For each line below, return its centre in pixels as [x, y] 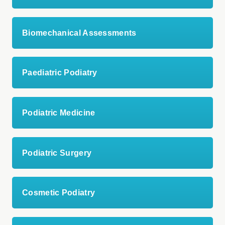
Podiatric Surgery [57, 153]
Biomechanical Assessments [79, 33]
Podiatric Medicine [59, 113]
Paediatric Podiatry [60, 73]
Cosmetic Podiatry [59, 193]
